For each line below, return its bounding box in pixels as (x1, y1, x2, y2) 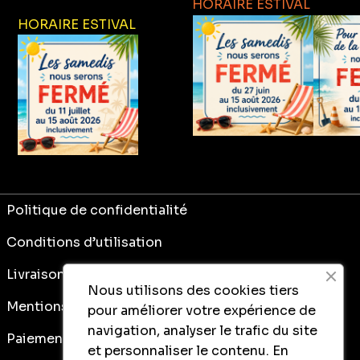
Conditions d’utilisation (6, 234, 162, 252)
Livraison (6, 266, 65, 284)
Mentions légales (6, 298, 119, 316)
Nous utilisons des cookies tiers (88, 282, 299, 299)
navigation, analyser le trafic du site (88, 322, 317, 339)
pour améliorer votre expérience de (88, 302, 316, 319)
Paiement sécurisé (6, 330, 127, 348)
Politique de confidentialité (6, 202, 187, 219)
